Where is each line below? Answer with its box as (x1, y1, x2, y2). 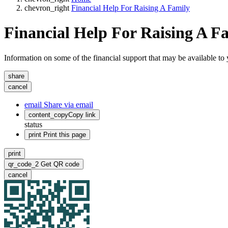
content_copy (28, 110, 68, 119)
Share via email (42, 100, 93, 109)
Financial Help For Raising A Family (71, 3, 190, 12)
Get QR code (41, 160, 79, 168)
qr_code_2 (8, 160, 39, 168)
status (24, 120, 42, 129)
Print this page (41, 130, 86, 138)
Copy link (68, 110, 96, 119)
